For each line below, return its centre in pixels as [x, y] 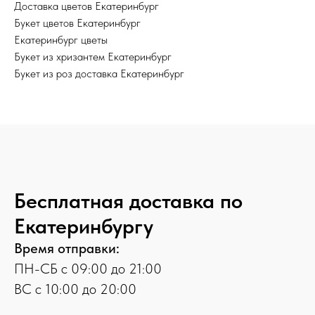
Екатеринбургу [84, 226]
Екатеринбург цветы [61, 40]
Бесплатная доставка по [128, 201]
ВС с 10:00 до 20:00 [75, 289]
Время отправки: [67, 249]
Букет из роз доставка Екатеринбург [99, 74]
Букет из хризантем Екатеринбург [93, 57]
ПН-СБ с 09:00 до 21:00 [88, 269]
